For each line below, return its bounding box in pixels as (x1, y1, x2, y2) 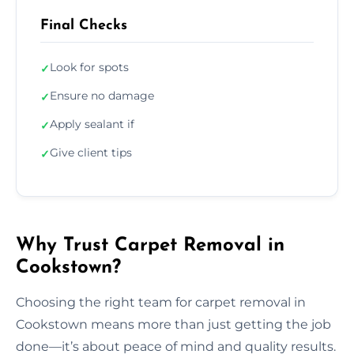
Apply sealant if (50, 116, 134, 131)
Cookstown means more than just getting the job (16, 316, 331, 332)
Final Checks (40, 17, 127, 33)
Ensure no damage (50, 88, 154, 103)
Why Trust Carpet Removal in (16, 235, 284, 255)
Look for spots (50, 59, 129, 74)
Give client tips (50, 145, 132, 160)
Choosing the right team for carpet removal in (16, 294, 306, 310)
